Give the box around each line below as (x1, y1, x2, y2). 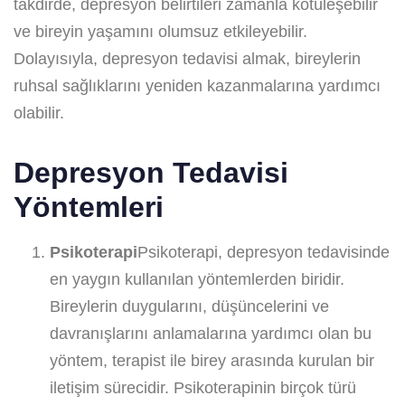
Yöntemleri (14, 190, 164, 223)
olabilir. (14, 103, 64, 122)
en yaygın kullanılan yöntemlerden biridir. (50, 269, 344, 288)
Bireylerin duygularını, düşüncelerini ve (50, 297, 329, 316)
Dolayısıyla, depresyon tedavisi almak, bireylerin (14, 49, 361, 68)
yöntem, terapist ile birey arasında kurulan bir (50, 351, 374, 370)
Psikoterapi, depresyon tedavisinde (137, 242, 390, 261)
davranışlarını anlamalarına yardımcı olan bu (50, 324, 372, 343)
